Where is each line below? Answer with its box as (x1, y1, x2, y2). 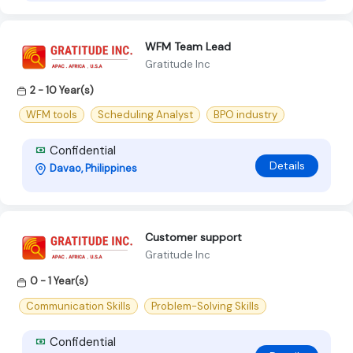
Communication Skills (26, 299, 131, 313)
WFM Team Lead (145, 39, 231, 54)
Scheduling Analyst (98, 108, 193, 122)
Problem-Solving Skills (151, 299, 259, 313)
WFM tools (26, 108, 77, 122)
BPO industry (214, 108, 277, 122)
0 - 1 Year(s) (30, 274, 88, 288)
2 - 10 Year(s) (30, 84, 94, 98)
